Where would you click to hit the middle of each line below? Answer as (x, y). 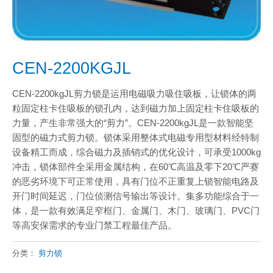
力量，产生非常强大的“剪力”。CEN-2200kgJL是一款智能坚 (133, 123)
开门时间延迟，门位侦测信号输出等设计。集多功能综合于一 (136, 196)
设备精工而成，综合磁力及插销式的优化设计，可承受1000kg (136, 152)
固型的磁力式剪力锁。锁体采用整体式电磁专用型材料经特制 (136, 137)
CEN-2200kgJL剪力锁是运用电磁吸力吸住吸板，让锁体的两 (134, 94)
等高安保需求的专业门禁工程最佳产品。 (94, 225)
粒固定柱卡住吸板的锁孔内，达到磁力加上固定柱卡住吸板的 (136, 108)
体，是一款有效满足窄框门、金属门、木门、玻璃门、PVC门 (136, 211)
